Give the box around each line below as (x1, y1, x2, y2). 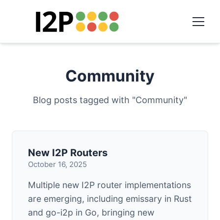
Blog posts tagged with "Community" (33, 95, 187, 105)
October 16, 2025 (28, 160, 87, 169)
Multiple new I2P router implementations (28, 180, 191, 190)
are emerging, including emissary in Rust (28, 193, 192, 204)
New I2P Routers (28, 147, 108, 159)
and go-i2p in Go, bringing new (28, 207, 154, 218)
